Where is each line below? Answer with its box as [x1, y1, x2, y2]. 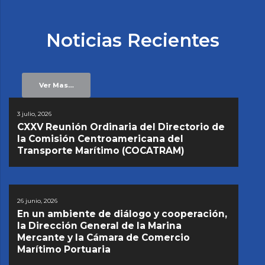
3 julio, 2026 [17, 111, 51, 118]
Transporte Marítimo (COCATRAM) [17, 144, 185, 156]
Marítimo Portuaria [17, 243, 111, 255]
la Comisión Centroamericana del [17, 132, 183, 144]
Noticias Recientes [46, 28, 219, 51]
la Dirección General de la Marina [17, 219, 182, 231]
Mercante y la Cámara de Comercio [17, 231, 190, 243]
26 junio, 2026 [17, 198, 57, 205]
